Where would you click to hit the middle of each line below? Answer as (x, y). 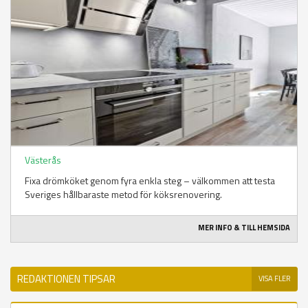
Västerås (43, 160)
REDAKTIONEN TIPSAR (66, 279)
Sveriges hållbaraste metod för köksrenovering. (123, 195)
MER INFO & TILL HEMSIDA (244, 228)
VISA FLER (275, 279)
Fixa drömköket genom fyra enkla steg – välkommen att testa (150, 181)
